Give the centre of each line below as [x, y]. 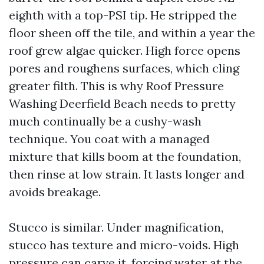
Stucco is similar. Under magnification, [116, 227]
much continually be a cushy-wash [105, 121]
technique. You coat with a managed [109, 139]
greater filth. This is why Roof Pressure [116, 86]
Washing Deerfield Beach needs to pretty [122, 103]
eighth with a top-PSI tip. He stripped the [123, 15]
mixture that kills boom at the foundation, [125, 156]
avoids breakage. [55, 192]
